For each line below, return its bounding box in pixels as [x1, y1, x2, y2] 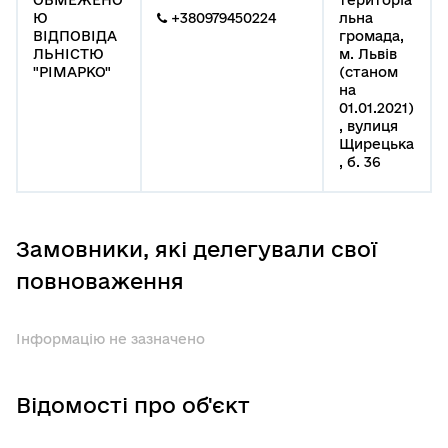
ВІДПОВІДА [33, 27, 117, 44]
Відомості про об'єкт [16, 392, 250, 417]
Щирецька [339, 135, 414, 152]
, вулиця [339, 117, 398, 134]
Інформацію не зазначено [16, 330, 205, 347]
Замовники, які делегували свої [16, 236, 377, 261]
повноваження [16, 268, 184, 293]
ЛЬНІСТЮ [33, 45, 104, 62]
